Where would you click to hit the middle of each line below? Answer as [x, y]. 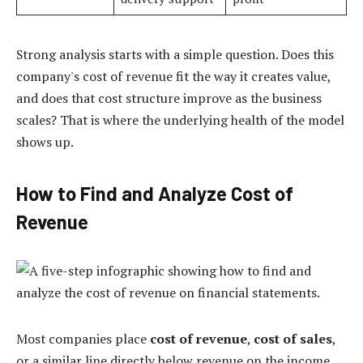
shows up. [45, 142]
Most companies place [83, 338]
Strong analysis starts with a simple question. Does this [175, 55]
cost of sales [293, 338]
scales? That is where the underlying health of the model [180, 120]
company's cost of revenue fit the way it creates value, [173, 77]
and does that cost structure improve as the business [169, 98]
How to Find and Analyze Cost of [155, 194]
